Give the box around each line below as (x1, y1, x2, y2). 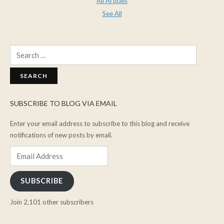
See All (102, 9, 122, 17)
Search (9, 45, 29, 54)
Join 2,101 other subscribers (10, 198, 93, 206)
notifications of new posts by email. (10, 130, 112, 139)
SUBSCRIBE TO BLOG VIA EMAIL (10, 98, 117, 107)
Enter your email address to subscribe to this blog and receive (10, 119, 189, 127)
